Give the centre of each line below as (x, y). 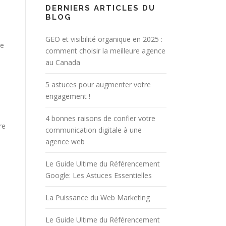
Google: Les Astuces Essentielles (99, 175)
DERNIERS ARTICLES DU (100, 8)
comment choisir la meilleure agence (105, 50)
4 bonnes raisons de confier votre (100, 118)
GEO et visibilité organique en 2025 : (104, 39)
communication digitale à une (94, 130)
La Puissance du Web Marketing (98, 197)
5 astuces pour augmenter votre (98, 84)
